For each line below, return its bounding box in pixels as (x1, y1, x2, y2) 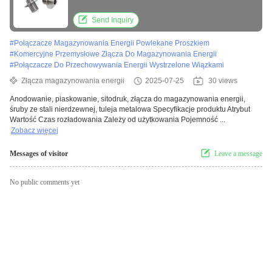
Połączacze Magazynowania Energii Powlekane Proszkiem (14, 39, 209, 48)
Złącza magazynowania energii (21, 76, 124, 86)
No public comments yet (10, 178, 80, 187)
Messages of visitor (10, 149, 68, 158)
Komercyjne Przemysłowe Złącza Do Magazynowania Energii (14, 50, 217, 59)
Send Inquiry (92, 16, 134, 25)
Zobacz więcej (11, 126, 58, 135)
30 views (208, 76, 237, 86)
